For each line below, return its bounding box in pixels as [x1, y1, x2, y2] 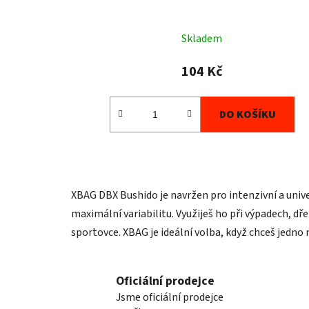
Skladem [181, 30, 223, 46]
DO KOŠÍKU [219, 106, 276, 122]
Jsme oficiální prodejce [116, 290, 223, 305]
